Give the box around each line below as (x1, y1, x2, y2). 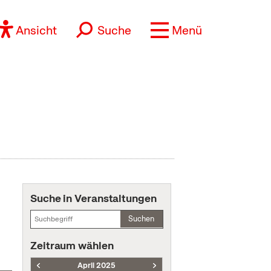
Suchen (128, 214, 155, 224)
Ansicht (16, 22, 57, 38)
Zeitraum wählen (30, 238, 114, 252)
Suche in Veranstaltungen (30, 191, 157, 205)
